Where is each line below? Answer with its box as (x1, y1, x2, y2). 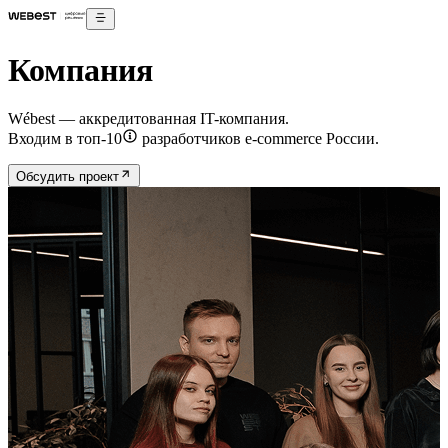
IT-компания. (196, 110, 289, 128)
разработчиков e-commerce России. (138, 130, 379, 148)
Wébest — (8, 110, 79, 128)
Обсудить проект (16, 168, 119, 184)
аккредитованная (79, 110, 196, 128)
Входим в (8, 130, 77, 148)
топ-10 (77, 130, 122, 148)
